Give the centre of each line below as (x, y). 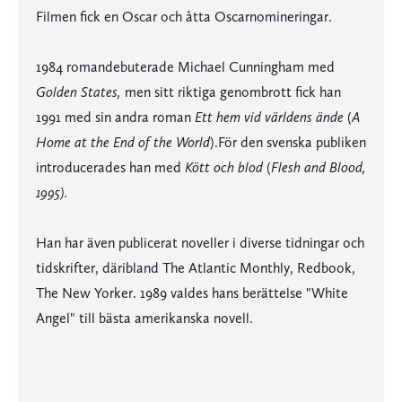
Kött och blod (224, 168)
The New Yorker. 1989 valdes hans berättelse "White (192, 293)
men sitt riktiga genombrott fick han (231, 92)
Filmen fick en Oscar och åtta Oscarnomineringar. (184, 17)
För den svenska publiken (292, 143)
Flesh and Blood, (319, 168)
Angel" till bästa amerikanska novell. (144, 319)
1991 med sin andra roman (115, 118)
